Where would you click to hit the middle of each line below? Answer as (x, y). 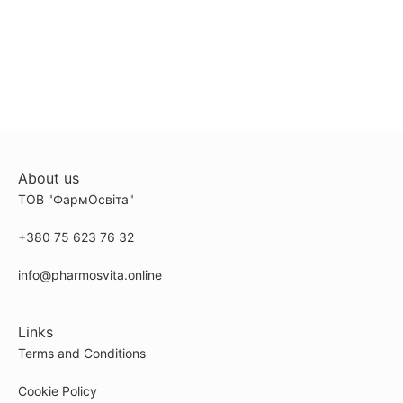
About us (49, 178)
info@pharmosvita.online (90, 275)
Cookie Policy (58, 391)
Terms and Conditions (82, 353)
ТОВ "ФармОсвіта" (76, 199)
